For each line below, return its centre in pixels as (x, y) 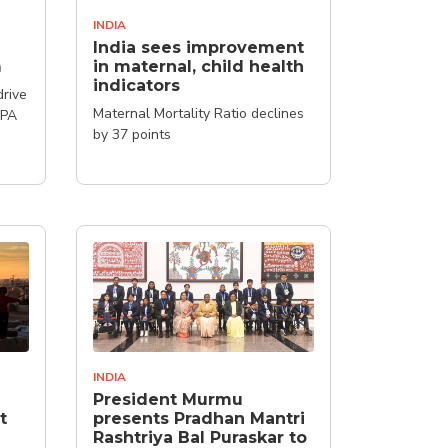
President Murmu (168, 399)
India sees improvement (198, 47)
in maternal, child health (198, 66)
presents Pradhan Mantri (199, 418)
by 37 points (132, 134)
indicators (136, 85)
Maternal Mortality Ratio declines (198, 113)
